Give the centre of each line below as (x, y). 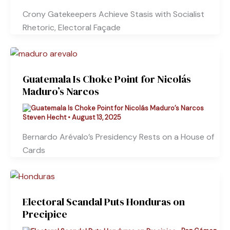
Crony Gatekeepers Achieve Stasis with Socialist (113, 14)
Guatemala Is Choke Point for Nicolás (107, 79)
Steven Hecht (45, 118)
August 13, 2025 (97, 118)
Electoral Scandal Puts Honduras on (104, 202)
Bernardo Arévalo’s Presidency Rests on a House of (118, 137)
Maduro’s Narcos (61, 91)
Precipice (45, 214)
